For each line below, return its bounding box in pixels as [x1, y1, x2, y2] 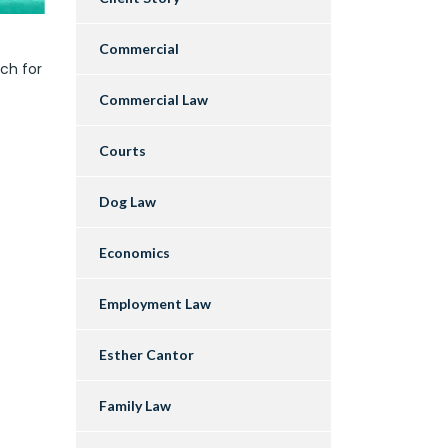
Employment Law [99, 295, 211, 313]
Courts [99, 142, 146, 160]
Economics [99, 244, 170, 262]
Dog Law [99, 193, 156, 211]
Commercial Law [99, 91, 208, 109]
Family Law [99, 397, 171, 415]
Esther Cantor [99, 346, 194, 364]
